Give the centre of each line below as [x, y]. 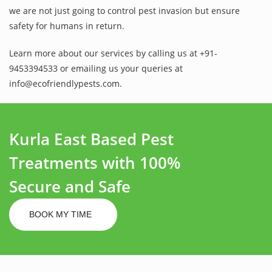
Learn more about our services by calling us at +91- [113, 53]
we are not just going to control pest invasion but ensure [124, 10]
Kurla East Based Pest [91, 139]
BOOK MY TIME [62, 214]
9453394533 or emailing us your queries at [96, 68]
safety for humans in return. [67, 25]
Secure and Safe [70, 186]
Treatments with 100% [95, 162]
